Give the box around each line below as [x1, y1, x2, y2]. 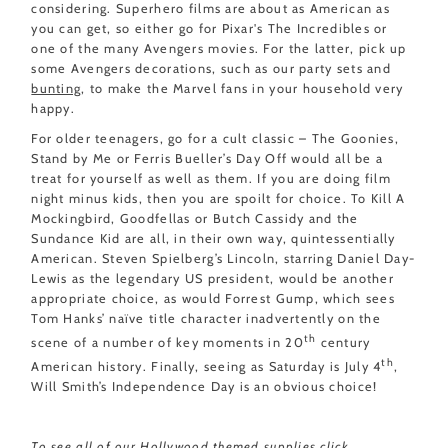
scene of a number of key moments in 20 [31, 335, 304, 351]
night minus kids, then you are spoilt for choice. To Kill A [31, 190, 406, 206]
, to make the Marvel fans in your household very [81, 80, 404, 96]
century [316, 335, 371, 351]
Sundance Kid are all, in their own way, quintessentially [31, 230, 396, 246]
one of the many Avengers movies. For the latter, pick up [31, 40, 407, 56]
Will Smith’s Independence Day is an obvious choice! [31, 379, 378, 395]
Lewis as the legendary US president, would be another [31, 270, 394, 286]
